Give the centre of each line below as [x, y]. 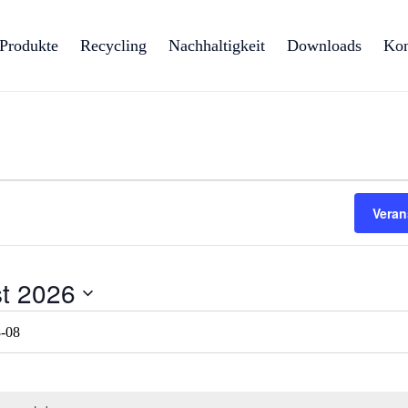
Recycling [113, 46]
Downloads [324, 46]
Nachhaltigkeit [217, 46]
